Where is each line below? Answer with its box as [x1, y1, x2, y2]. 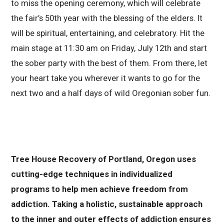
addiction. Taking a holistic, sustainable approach [11, 199, 203, 209]
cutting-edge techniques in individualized [11, 169, 173, 179]
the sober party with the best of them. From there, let [11, 57, 208, 68]
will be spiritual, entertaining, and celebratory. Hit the [11, 27, 205, 38]
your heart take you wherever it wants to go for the [11, 72, 200, 83]
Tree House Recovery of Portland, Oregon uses [11, 154, 196, 164]
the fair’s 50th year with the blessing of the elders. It [11, 12, 203, 23]
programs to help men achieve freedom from [11, 184, 188, 194]
